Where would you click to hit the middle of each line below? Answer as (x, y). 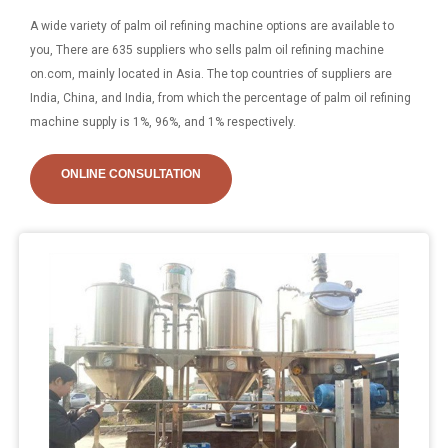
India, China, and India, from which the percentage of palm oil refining (220, 98)
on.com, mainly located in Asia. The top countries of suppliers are (211, 74)
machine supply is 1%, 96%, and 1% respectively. (163, 122)
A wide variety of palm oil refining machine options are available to (212, 26)
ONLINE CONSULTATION (131, 174)
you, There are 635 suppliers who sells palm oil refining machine (207, 50)
